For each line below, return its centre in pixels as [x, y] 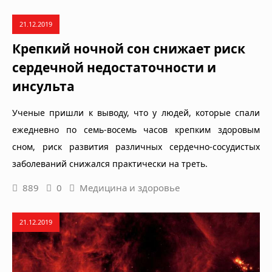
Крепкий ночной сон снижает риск [129, 48]
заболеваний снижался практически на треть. [110, 163]
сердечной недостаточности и [114, 67]
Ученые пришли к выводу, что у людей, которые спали [136, 112]
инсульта [43, 86]
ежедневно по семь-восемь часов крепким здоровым [136, 129]
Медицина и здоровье [130, 187]
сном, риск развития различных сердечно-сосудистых [136, 146]
